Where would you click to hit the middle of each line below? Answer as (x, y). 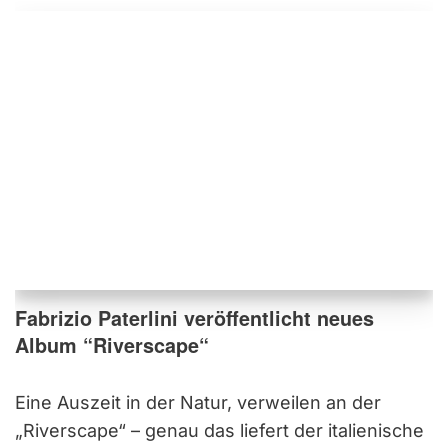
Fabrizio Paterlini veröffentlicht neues (194, 317)
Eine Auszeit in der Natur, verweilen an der (198, 402)
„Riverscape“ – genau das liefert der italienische (219, 430)
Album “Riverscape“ (112, 344)
